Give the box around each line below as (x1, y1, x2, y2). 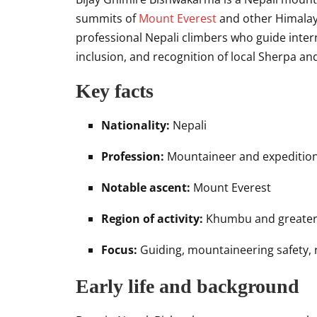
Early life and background (76, 275, 299, 297)
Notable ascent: (101, 180, 190, 195)
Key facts (76, 80, 154, 102)
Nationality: (101, 117, 170, 133)
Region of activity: (101, 211, 203, 226)
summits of (76, 11, 139, 26)
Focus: (101, 242, 137, 258)
